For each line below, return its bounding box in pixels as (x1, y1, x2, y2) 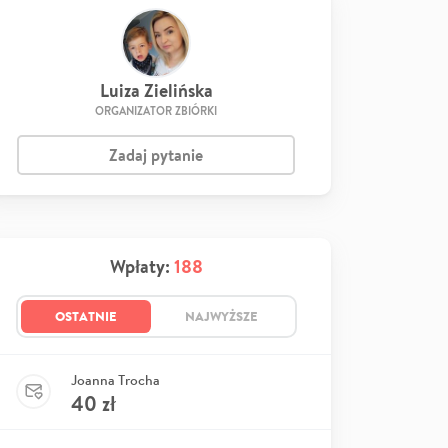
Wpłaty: (109, 253, 174, 279)
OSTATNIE (54, 306, 117, 325)
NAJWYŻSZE (184, 306, 258, 325)
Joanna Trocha (71, 370, 160, 389)
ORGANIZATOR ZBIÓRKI (95, 102, 217, 119)
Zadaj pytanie (109, 143, 203, 166)
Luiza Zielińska (99, 77, 213, 103)
